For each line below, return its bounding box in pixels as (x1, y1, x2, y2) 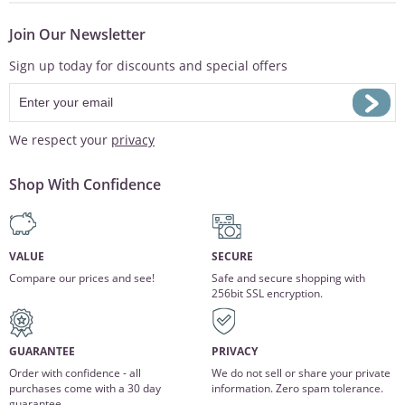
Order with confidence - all (9, 365, 141, 381)
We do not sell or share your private (211, 365, 391, 381)
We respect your (9, 130, 111, 148)
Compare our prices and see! (9, 270, 155, 287)
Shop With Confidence (9, 174, 161, 194)
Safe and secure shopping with (211, 270, 365, 287)
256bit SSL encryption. (211, 286, 323, 302)
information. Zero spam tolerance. (211, 381, 383, 397)
